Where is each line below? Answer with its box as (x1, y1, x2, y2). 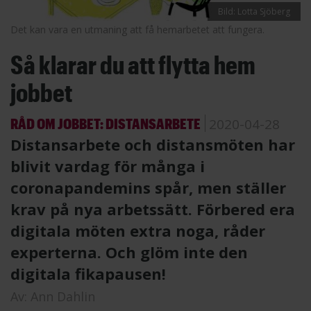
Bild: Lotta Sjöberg (218, 5, 290, 17)
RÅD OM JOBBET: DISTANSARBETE (10, 114, 201, 132)
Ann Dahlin (31, 287, 95, 305)
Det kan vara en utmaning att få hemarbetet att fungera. (10, 22, 264, 36)
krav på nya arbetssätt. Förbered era (10, 198, 295, 219)
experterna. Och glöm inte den (10, 241, 248, 262)
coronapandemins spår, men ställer (10, 176, 286, 198)
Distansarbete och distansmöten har (10, 133, 295, 155)
